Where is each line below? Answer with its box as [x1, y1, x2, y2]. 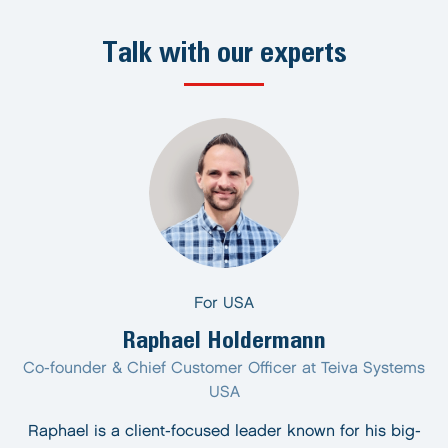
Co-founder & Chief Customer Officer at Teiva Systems [23, 361, 425, 376]
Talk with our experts [101, 33, 347, 69]
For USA [194, 296, 254, 311]
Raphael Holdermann [122, 324, 326, 354]
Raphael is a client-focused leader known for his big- [27, 424, 421, 439]
